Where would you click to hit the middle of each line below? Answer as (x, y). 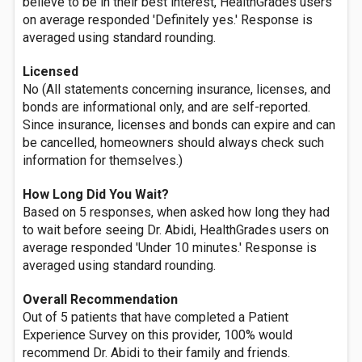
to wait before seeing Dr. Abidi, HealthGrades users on (176, 230)
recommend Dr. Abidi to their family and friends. (156, 353)
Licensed (51, 72)
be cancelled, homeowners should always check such (173, 143)
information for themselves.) (103, 160)
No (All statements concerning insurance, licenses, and (177, 89)
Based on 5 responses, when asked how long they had (176, 212)
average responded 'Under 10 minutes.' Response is (170, 248)
